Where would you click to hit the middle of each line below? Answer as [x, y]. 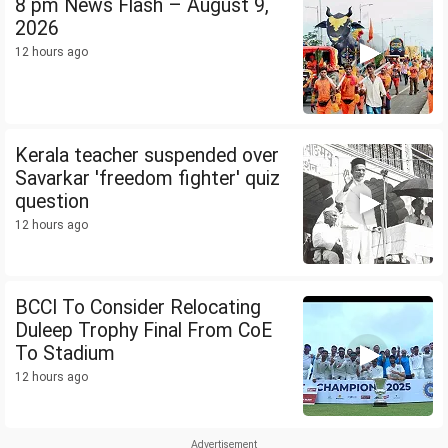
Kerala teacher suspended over [147, 156]
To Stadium [65, 354]
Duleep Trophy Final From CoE [143, 331]
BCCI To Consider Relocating [138, 308]
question [52, 202]
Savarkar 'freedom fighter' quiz [147, 179]
